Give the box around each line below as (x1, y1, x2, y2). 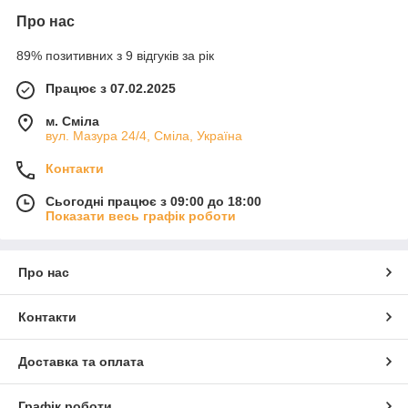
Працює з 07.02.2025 (46, 81, 176, 96)
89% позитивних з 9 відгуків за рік (16, 48, 214, 63)
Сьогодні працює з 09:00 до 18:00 (46, 194, 261, 209)
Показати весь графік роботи (46, 209, 236, 223)
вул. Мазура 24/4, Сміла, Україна (46, 128, 242, 143)
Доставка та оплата (18, 354, 144, 369)
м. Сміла (46, 114, 99, 128)
